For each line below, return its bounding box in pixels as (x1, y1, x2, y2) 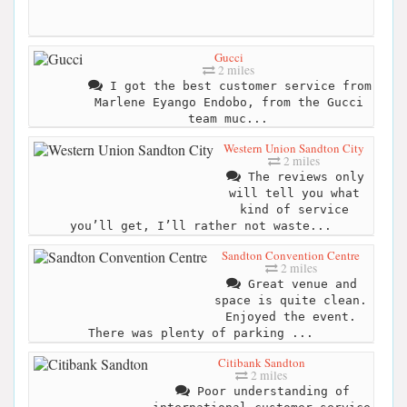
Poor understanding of (189, 384, 350, 399)
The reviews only (240, 169, 364, 184)
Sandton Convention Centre (222, 247, 360, 264)
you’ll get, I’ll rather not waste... (69, 218, 332, 233)
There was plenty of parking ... (87, 326, 313, 341)
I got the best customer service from (102, 78, 372, 93)
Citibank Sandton (217, 354, 305, 372)
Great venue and (241, 277, 357, 292)
